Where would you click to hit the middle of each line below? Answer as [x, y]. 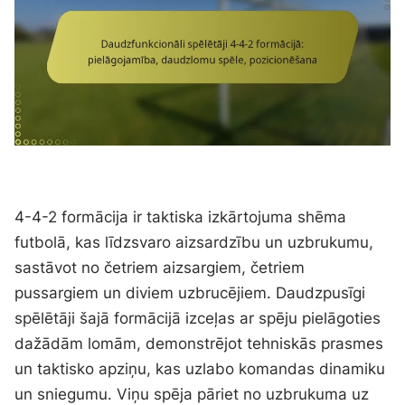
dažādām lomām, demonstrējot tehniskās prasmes [199, 344]
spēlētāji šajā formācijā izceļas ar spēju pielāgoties [198, 318]
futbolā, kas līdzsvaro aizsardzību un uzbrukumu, [194, 242]
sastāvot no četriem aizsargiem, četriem [160, 268]
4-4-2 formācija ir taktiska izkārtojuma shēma [181, 217]
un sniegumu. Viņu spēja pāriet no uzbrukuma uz [192, 394]
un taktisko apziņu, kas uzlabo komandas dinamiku [200, 369]
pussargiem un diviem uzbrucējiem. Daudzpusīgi [190, 293]
